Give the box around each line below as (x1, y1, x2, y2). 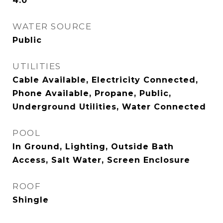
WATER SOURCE (12, 21, 92, 31)
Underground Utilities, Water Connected (12, 102, 206, 111)
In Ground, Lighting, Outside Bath (12, 142, 174, 151)
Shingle (12, 195, 49, 205)
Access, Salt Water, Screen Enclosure (12, 155, 190, 165)
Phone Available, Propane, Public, (12, 89, 171, 98)
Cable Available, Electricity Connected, (12, 75, 198, 85)
